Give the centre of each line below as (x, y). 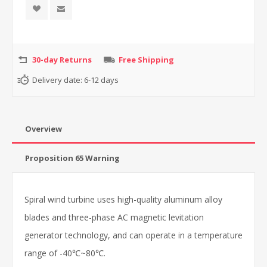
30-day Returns (62, 59)
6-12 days (101, 80)
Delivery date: (57, 80)
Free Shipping (146, 59)
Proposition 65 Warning (72, 158)
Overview (44, 128)
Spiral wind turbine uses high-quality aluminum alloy (123, 199)
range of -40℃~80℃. (65, 253)
